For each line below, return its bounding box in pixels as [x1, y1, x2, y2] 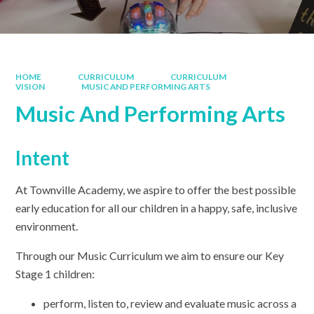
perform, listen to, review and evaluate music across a [43, 296, 297, 310]
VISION [15, 81, 46, 92]
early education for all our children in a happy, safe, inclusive [15, 201, 298, 215]
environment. [15, 219, 78, 233]
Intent [15, 146, 70, 170]
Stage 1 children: [15, 267, 95, 281]
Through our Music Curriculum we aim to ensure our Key [15, 249, 285, 263]
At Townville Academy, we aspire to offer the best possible [15, 183, 296, 197]
